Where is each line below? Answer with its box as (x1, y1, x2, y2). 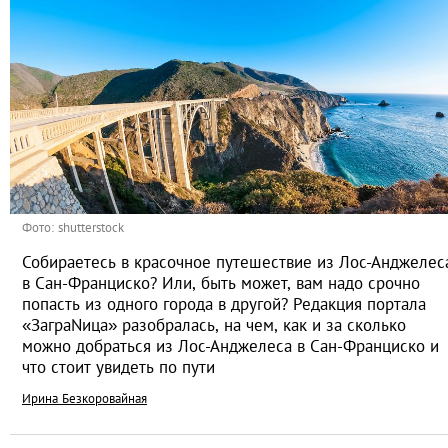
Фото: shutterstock (22, 219, 124, 237)
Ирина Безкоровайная (22, 390, 147, 408)
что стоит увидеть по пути (22, 356, 215, 379)
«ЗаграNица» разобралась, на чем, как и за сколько (22, 314, 406, 337)
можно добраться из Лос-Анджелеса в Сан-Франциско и (22, 335, 439, 358)
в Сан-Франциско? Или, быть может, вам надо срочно (22, 272, 420, 295)
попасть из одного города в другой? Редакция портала (22, 293, 426, 316)
